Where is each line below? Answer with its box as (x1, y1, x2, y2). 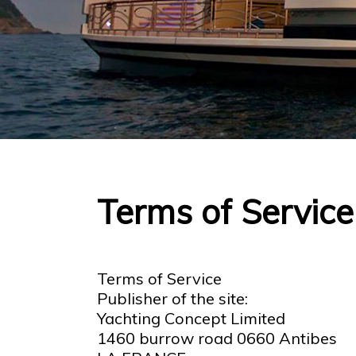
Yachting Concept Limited (97, 308, 285, 329)
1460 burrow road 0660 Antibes (97, 328, 337, 349)
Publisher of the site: (97, 288, 248, 309)
